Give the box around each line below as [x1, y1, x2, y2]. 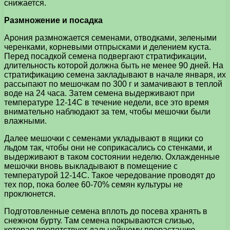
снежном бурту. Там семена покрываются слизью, [4, 216, 194, 225]
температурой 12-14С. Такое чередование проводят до [4, 170, 215, 180]
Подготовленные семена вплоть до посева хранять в [4, 206, 207, 216]
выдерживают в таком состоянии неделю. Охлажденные [4, 152, 220, 161]
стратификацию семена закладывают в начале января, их [4, 70, 226, 79]
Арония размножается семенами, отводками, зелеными [4, 33, 217, 42]
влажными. [4, 116, 47, 125]
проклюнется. [4, 189, 55, 198]
